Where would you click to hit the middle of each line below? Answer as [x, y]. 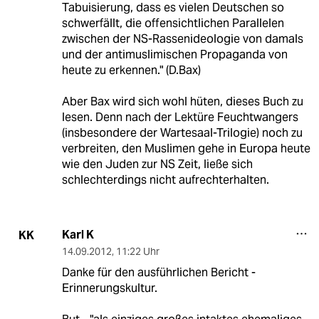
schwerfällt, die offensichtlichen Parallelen [173, 23]
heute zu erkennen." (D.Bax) [131, 70]
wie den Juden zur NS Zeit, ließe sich [157, 164]
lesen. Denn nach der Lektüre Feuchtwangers [180, 117]
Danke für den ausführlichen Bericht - [158, 273]
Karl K [78, 235]
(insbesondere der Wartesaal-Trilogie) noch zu [182, 133]
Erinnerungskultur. [109, 288]
